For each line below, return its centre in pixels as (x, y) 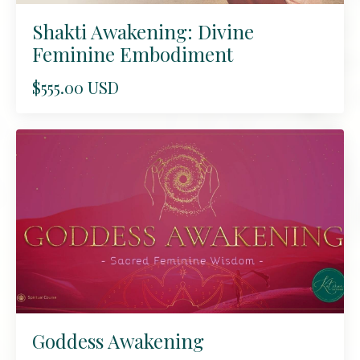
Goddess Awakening (118, 341)
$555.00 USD (76, 87)
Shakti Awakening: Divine (143, 31)
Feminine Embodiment (133, 53)
